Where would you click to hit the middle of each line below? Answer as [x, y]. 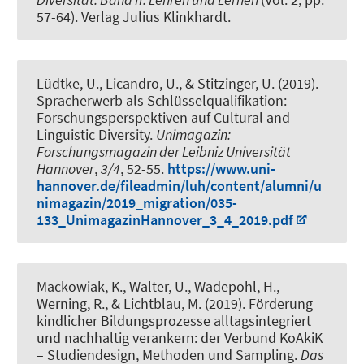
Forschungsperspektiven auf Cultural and [163, 118]
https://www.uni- [221, 169]
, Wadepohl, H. [232, 287]
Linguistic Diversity [93, 135]
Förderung [281, 304]
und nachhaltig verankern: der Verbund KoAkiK [180, 338]
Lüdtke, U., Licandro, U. [108, 84]
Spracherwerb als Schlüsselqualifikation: [162, 101]
